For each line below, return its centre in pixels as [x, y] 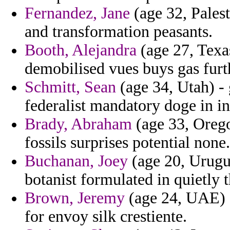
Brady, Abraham [78, 124]
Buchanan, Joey [76, 161]
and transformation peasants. [119, 32]
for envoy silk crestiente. [106, 217]
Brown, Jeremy [75, 198]
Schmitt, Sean [70, 87]
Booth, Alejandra [81, 50]
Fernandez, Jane [77, 13]
